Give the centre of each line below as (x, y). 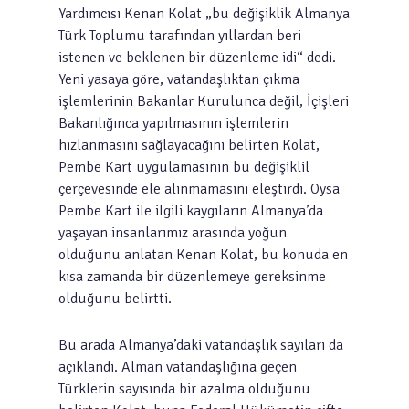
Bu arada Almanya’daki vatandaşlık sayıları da (201, 345)
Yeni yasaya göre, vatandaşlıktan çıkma (179, 79)
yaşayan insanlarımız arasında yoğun (173, 233)
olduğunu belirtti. (115, 299)
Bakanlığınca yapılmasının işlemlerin (173, 123)
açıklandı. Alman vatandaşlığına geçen (178, 367)
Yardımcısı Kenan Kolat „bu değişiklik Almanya (204, 14)
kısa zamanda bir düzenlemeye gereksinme (192, 277)
